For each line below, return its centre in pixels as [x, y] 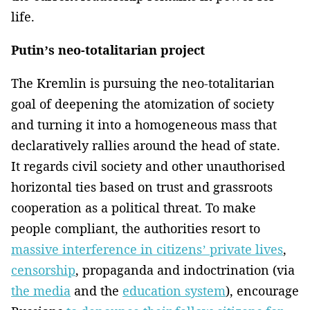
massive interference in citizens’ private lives [147, 249]
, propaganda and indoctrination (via [185, 270]
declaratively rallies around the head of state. [146, 146]
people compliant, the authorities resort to [136, 229]
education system [174, 291]
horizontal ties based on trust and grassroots [142, 187]
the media [41, 291]
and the [97, 291]
